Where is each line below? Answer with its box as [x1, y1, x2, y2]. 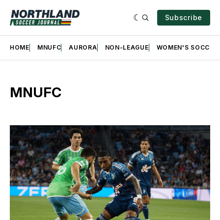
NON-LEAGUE [105, 44, 149, 51]
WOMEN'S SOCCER [156, 44, 218, 51]
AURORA [69, 44, 97, 51]
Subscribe [165, 13, 202, 22]
